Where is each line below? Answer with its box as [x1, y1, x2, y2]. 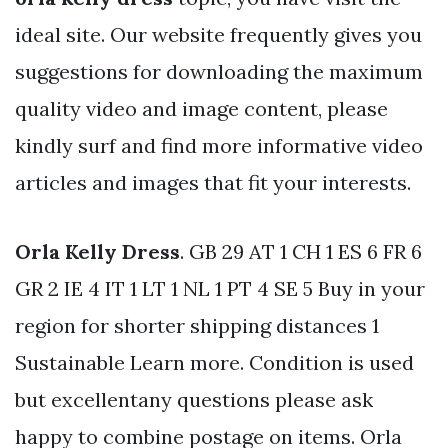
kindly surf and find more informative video [15, 132, 423, 158]
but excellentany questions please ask [15, 386, 373, 412]
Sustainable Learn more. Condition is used [15, 349, 414, 375]
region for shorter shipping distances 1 [15, 312, 379, 338]
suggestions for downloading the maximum [15, 58, 423, 84]
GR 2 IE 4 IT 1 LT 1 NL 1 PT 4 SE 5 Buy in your [15, 275, 425, 301]
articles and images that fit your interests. [15, 169, 411, 195]
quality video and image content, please [15, 95, 388, 121]
